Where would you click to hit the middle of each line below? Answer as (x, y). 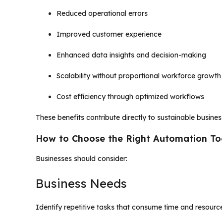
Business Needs (81, 183)
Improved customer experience (109, 34)
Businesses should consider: (82, 158)
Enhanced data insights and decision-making (131, 55)
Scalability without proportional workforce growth (139, 76)
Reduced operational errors (102, 13)
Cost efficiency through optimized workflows (130, 96)
